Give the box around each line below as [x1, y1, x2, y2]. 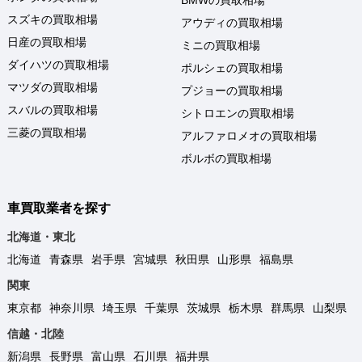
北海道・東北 [7, 230, 75, 244]
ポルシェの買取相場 [181, 61, 283, 74]
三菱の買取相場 [7, 125, 86, 139]
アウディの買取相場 [181, 15, 283, 29]
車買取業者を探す [7, 200, 111, 215]
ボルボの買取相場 [181, 151, 271, 165]
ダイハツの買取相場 [7, 57, 109, 71]
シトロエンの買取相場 [181, 106, 294, 120]
